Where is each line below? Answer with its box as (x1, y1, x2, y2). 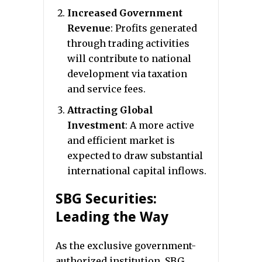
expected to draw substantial (67, 150, 203, 161)
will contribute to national (67, 53, 191, 64)
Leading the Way (56, 209, 168, 225)
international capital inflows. (67, 165, 206, 177)
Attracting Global (67, 104, 153, 116)
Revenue (67, 22, 111, 34)
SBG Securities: (56, 191, 157, 207)
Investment (67, 119, 125, 131)
